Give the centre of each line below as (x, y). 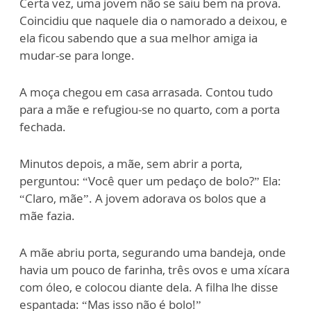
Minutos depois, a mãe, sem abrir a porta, (131, 163)
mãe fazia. (49, 216)
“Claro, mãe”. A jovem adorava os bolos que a (143, 198)
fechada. (44, 127)
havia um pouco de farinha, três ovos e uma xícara (154, 270)
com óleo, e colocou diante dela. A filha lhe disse (149, 287)
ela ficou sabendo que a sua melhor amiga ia (138, 38)
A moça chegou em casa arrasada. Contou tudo (146, 92)
